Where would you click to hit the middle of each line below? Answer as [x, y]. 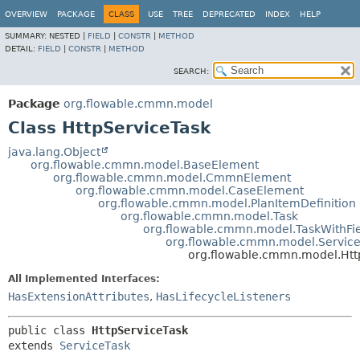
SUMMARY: [27, 36]
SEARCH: [191, 71]
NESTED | [68, 36]
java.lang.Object [54, 152]
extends [34, 346]
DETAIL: [21, 49]
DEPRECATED [229, 14]
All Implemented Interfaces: [84, 279]
